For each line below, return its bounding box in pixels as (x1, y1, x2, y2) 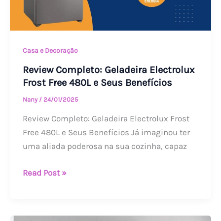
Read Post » (22, 167, 67, 178)
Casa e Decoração (22, 46, 78, 55)
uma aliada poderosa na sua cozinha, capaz (22, 141, 187, 151)
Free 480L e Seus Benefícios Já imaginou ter (22, 127, 190, 138)
